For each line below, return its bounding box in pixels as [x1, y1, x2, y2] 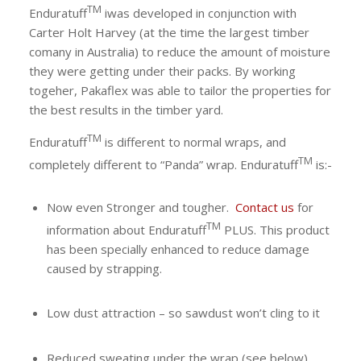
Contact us [234, 198, 294, 215]
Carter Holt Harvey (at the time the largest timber [28, 23, 309, 40]
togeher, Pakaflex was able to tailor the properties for [28, 81, 331, 98]
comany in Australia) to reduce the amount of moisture [28, 43, 330, 60]
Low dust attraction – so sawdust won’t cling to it [46, 305, 320, 322]
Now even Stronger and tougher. [46, 198, 235, 215]
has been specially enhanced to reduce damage [46, 240, 309, 257]
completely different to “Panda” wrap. [28, 156, 240, 173]
